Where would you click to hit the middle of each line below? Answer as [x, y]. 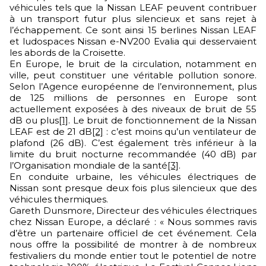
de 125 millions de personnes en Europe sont [133, 98]
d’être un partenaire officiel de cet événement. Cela [133, 233]
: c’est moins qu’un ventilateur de [180, 132]
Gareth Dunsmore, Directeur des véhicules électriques [133, 210]
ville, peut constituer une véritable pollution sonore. [133, 75]
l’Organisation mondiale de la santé [88, 165]
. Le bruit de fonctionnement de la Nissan [163, 120]
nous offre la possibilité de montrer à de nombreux [133, 244]
